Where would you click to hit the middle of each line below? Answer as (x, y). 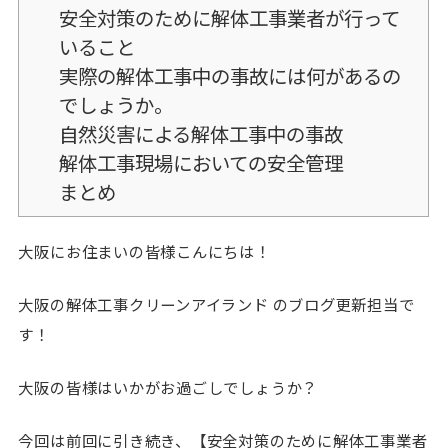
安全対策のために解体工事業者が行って (229, 17)
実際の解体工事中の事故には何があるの (229, 75)
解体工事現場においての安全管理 (200, 162)
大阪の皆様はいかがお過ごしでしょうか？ (168, 387)
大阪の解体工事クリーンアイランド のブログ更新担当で (216, 304)
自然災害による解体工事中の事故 (200, 133)
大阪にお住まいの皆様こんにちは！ (144, 250)
